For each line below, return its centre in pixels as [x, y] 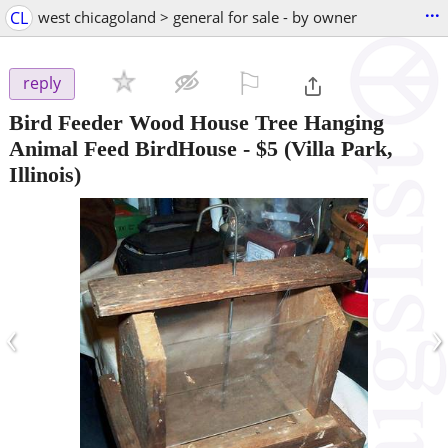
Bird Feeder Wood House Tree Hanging [196, 122]
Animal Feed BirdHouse [123, 148]
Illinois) [45, 174]
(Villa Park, [335, 148]
